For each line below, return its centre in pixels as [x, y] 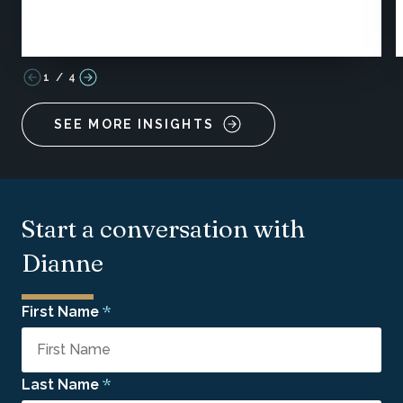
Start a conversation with [163, 228]
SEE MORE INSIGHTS [134, 124]
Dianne [63, 262]
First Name [60, 311]
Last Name [60, 385]
